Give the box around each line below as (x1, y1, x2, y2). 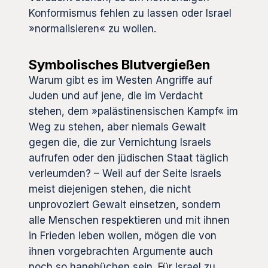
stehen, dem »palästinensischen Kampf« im (29, 105, 238, 118)
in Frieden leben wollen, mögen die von (29, 230, 217, 242)
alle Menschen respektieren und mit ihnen (29, 214, 230, 227)
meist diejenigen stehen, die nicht (29, 183, 191, 196)
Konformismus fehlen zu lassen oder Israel (29, 7, 232, 20)
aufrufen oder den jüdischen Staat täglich (29, 152, 229, 165)
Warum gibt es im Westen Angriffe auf (29, 74, 212, 87)
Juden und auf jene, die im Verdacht (29, 90, 203, 102)
